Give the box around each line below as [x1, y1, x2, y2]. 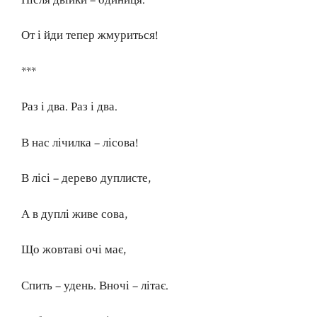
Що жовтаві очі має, [21, 242, 126, 258]
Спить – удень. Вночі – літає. [21, 277, 168, 294]
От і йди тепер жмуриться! [21, 28, 158, 44]
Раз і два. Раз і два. [21, 99, 117, 115]
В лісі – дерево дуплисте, [21, 171, 151, 187]
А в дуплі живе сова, [21, 206, 127, 222]
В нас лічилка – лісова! [21, 134, 139, 151]
